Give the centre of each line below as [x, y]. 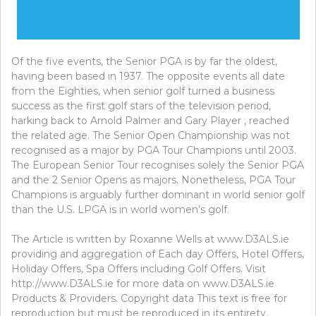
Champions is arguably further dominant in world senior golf [158, 194]
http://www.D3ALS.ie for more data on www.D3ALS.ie [143, 283]
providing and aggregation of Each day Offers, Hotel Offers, [158, 254]
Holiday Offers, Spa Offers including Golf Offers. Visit [139, 268]
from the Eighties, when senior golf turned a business [143, 91]
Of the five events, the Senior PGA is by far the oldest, [144, 61]
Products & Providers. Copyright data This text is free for [149, 298]
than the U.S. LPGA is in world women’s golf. [120, 209]
